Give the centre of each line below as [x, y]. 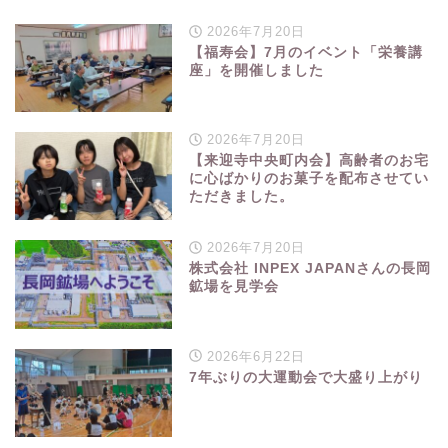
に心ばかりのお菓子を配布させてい [309, 179]
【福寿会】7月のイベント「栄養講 [306, 53]
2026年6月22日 [253, 356]
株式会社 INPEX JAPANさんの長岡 [310, 269]
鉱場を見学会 [234, 287]
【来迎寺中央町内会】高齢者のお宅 [309, 161]
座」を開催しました [257, 71]
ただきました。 [242, 197]
